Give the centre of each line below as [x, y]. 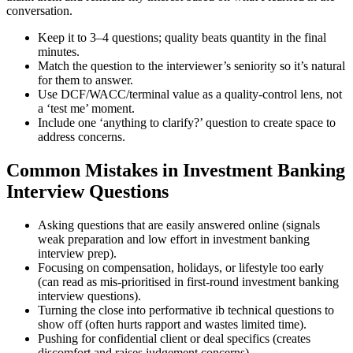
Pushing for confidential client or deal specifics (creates [174, 339]
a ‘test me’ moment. [86, 109]
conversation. [39, 11]
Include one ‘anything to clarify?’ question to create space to [187, 123]
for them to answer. [85, 80]
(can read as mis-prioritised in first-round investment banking [188, 282]
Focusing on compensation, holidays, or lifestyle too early [181, 268]
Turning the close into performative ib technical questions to [186, 310]
